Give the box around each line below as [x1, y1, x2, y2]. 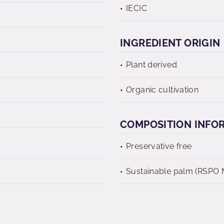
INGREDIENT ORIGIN [120, 37, 220, 49]
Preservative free [126, 141, 192, 151]
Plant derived [126, 60, 177, 69]
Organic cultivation [126, 85, 199, 94]
